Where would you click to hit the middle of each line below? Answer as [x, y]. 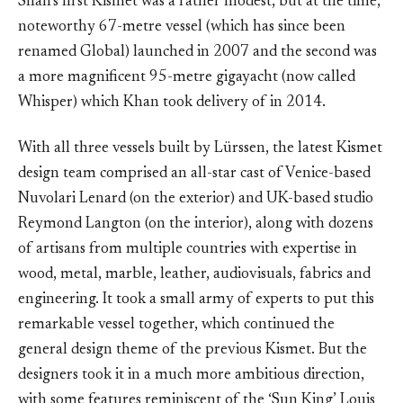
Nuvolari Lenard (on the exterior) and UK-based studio [196, 199]
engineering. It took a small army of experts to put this [196, 300]
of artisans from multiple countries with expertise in [188, 249]
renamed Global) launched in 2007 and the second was [197, 52]
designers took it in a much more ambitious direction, [191, 375]
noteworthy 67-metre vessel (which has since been [182, 27]
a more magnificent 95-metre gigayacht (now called [187, 77]
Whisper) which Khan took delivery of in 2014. [172, 103]
